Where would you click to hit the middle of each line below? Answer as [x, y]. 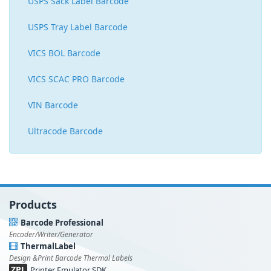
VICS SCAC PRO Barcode [76, 79]
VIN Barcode [53, 105]
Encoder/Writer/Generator [51, 234]
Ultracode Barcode [65, 131]
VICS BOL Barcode [64, 53]
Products [33, 205]
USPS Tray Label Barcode [78, 27]
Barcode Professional [62, 223]
